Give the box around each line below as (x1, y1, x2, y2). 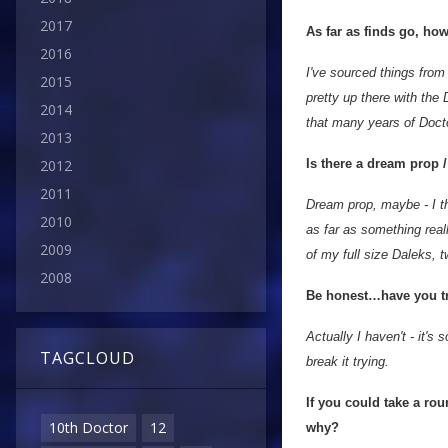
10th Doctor (49, 418, 128, 438)
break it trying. (306, 354, 389, 369)
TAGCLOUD (40, 347, 135, 370)
